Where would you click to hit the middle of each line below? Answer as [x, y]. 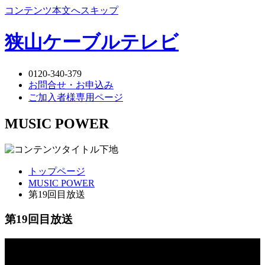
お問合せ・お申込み [71, 85]
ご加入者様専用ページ [76, 97]
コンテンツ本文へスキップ [62, 10]
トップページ [57, 171]
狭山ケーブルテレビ [92, 42]
